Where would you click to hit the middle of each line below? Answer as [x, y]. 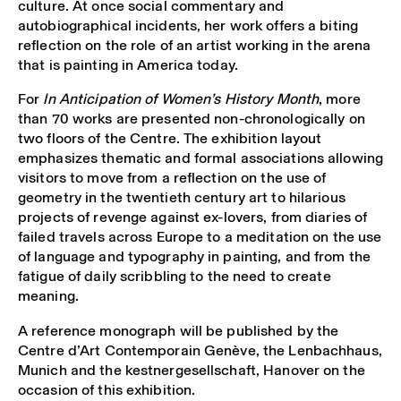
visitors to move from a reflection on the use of [172, 178]
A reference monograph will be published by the [179, 330]
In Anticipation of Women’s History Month [181, 99]
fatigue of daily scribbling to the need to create [175, 277]
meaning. [48, 296]
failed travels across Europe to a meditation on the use [200, 237]
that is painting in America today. [128, 64]
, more [340, 99]
